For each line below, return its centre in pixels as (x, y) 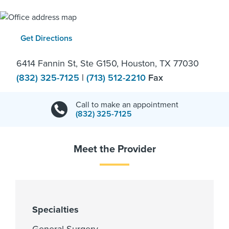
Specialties (55, 209)
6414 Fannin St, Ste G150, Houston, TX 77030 (108, 63)
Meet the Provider (114, 149)
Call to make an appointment (127, 105)
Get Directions (47, 38)
